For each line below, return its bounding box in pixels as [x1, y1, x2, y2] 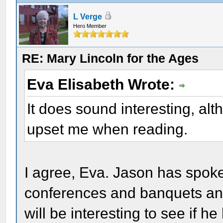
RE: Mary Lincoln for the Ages [22, 51, 199, 65]
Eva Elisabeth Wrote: [27, 76, 179, 93]
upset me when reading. [27, 120, 188, 137]
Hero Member [73, 23, 107, 29]
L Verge [73, 12, 103, 21]
